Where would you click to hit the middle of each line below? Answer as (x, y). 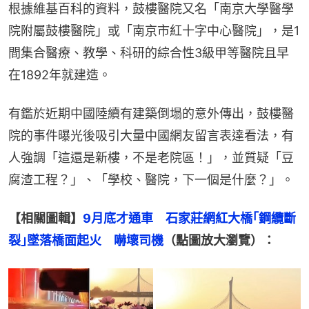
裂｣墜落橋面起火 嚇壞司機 (86, 240)
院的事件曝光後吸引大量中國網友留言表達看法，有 (151, 135)
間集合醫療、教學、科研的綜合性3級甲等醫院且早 (149, 52)
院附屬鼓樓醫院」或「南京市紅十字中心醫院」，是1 (154, 30)
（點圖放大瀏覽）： (219, 240)
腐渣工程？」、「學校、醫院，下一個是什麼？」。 (151, 179)
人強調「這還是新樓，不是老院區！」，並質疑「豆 (151, 157)
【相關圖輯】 (46, 218)
